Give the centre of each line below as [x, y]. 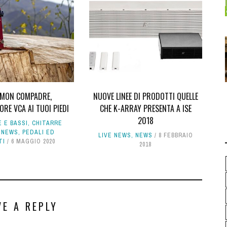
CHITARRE [47, 123]
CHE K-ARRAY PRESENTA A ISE [145, 109]
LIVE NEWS [115, 136]
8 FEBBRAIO [176, 136]
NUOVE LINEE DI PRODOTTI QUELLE [145, 97]
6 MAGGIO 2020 [33, 142]
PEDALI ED [38, 133]
